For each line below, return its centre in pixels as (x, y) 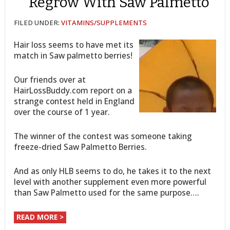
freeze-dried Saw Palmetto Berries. (81, 147)
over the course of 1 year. (62, 112)
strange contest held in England (74, 101)
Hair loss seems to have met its (74, 45)
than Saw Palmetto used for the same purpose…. (107, 193)
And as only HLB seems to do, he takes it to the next (113, 171)
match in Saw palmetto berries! (73, 56)
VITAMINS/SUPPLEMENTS (104, 23)
